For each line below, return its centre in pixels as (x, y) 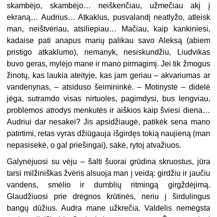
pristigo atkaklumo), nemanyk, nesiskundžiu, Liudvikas (108, 52)
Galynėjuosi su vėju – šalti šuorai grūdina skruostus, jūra (108, 161)
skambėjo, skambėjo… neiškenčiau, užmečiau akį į (108, 5)
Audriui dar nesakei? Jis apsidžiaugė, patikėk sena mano (108, 122)
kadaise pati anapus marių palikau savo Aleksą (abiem (108, 40)
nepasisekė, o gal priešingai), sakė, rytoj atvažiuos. (94, 145)
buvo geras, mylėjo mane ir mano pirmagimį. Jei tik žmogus (108, 63)
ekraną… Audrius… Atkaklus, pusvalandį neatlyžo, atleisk (108, 17)
